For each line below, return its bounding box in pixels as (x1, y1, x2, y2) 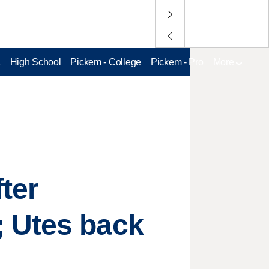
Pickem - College (70, 56, 141, 67)
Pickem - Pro (150, 56, 204, 67)
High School (10, 56, 61, 67)
